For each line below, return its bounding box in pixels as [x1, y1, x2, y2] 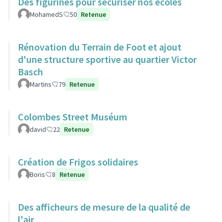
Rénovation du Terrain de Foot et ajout [18, 41, 181, 53]
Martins [30, 80, 52, 89]
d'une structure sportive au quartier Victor [18, 53, 197, 65]
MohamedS [30, 10, 63, 19]
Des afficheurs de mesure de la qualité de [18, 201, 190, 213]
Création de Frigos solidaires [18, 156, 138, 168]
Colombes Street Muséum [18, 111, 127, 123]
